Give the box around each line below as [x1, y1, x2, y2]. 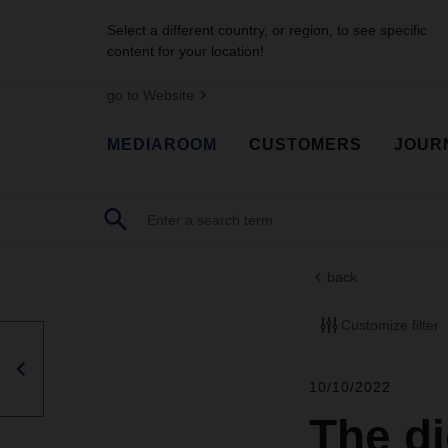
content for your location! [107, 43, 264, 59]
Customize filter [340, 316, 439, 333]
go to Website [107, 87, 194, 103]
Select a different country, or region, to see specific [107, 22, 427, 38]
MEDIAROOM [107, 135, 217, 153]
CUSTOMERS [249, 135, 362, 153]
